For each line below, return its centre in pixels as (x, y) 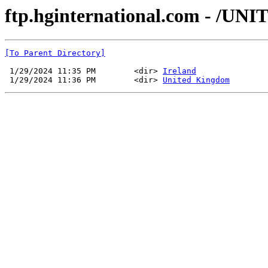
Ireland (179, 71)
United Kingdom (196, 80)
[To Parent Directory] (55, 53)
